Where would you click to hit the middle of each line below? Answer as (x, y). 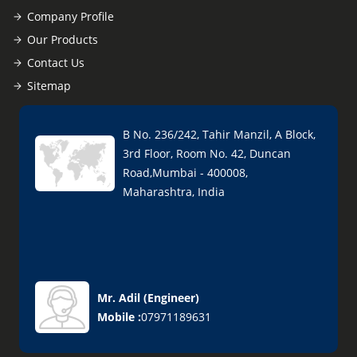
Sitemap (49, 86)
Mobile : (119, 316)
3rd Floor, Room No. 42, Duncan (207, 153)
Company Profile (71, 16)
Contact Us (56, 63)
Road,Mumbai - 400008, (185, 173)
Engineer (171, 297)
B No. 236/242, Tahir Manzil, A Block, (219, 134)
